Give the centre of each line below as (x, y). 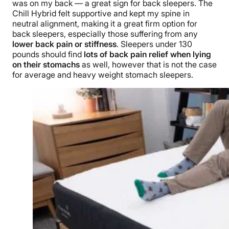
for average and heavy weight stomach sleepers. (104, 75)
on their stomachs (46, 65)
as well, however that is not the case (148, 65)
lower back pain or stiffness (64, 44)
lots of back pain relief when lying (147, 54)
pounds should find (48, 54)
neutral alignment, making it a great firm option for (105, 24)
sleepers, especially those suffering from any (115, 34)
